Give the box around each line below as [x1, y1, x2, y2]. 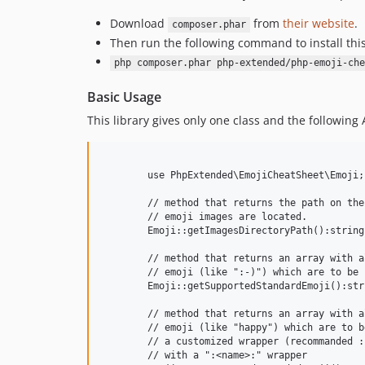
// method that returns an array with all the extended [102, 308, 147, 320]
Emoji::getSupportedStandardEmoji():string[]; [102, 280, 147, 292]
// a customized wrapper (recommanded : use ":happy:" [102, 336, 147, 348]
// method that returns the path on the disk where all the [102, 197, 147, 209]
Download [110, 15, 168, 32]
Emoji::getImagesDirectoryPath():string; [102, 225, 147, 237]
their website [282, 15, 354, 32]
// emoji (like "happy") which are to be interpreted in [102, 322, 147, 334]
